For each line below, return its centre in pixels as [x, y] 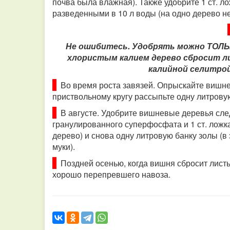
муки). [65, 147]
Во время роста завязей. [107, 85]
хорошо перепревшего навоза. [111, 174]
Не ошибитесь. [99, 46]
